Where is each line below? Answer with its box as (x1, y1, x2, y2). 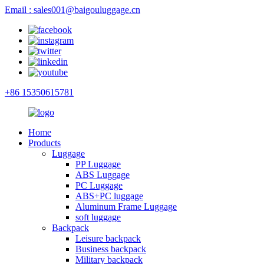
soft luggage (75, 212, 121, 222)
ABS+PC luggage (75, 191, 143, 201)
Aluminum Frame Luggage (75, 202, 177, 212)
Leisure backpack (75, 233, 141, 243)
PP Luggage (75, 159, 121, 169)
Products (28, 138, 61, 148)
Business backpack (75, 244, 146, 254)
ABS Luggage (75, 170, 130, 180)
